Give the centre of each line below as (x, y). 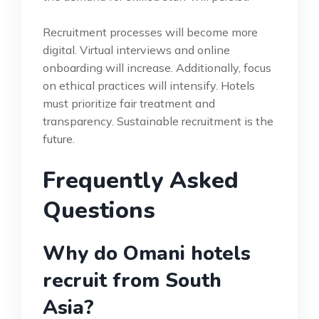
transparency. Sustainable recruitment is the (158, 121)
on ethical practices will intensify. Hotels (149, 86)
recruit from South (132, 281)
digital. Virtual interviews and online (136, 50)
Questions (99, 211)
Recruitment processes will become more (150, 32)
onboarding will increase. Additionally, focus (157, 68)
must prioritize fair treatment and (129, 104)
